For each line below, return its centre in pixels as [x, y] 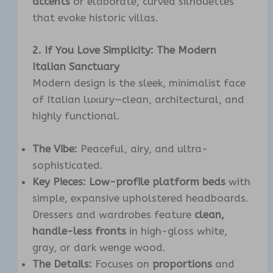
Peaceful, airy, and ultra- [143, 148]
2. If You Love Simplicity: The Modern [125, 50]
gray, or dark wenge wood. [99, 247]
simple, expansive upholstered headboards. [141, 198]
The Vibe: [55, 148]
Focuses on [122, 264]
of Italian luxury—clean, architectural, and [139, 99]
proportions [183, 264]
